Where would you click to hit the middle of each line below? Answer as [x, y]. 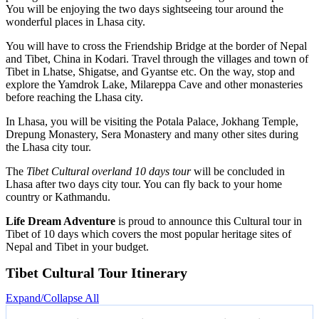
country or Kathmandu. [58, 197]
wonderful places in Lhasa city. [75, 22]
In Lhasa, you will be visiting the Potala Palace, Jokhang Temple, [152, 122]
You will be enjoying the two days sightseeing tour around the [145, 9]
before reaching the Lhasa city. [74, 98]
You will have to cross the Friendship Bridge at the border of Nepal [156, 46]
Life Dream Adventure [62, 221]
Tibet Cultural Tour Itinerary [96, 273]
